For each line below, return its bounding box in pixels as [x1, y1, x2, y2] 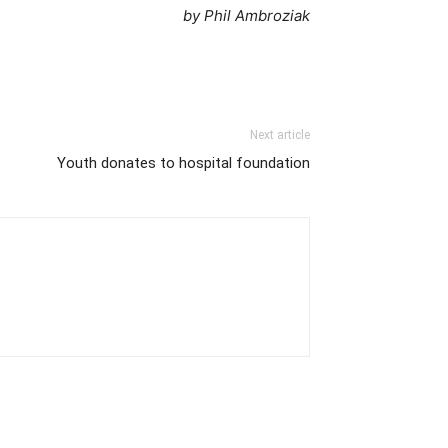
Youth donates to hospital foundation [57, 153, 310, 172]
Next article [250, 127, 310, 142]
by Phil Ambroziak [183, 5, 310, 25]
